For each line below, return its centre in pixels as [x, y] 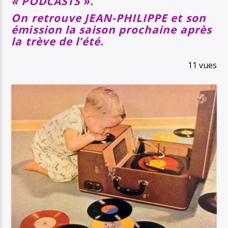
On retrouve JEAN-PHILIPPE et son [109, 18]
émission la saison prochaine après [111, 29]
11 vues [202, 65]
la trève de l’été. [58, 41]
